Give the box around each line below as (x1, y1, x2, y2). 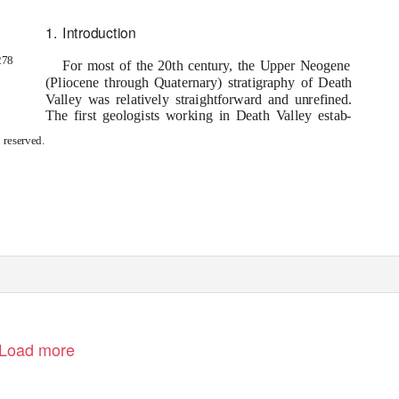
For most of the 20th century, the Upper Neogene (62, 57, 350, 74)
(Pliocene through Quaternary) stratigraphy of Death (45, 74, 352, 90)
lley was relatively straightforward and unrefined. (60, 91, 352, 107)
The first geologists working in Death (45, 108, 276, 124)
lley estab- (290, 108, 352, 124)
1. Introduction (45, 21, 136, 43)
